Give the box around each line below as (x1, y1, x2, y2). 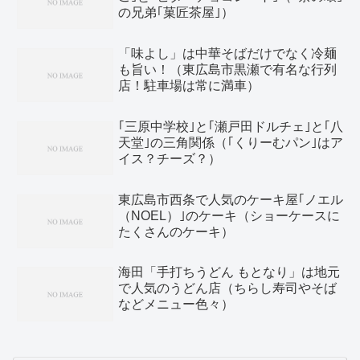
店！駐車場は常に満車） (118, 78, 260, 92)
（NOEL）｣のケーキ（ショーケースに (118, 208, 340, 223)
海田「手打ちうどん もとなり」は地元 (118, 265, 340, 280)
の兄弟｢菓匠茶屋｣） (118, 5, 234, 19)
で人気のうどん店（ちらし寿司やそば (118, 281, 337, 296)
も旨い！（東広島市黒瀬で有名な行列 (118, 62, 337, 76)
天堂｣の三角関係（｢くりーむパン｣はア (118, 135, 343, 149)
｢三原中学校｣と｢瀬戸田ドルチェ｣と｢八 (118, 119, 343, 133)
